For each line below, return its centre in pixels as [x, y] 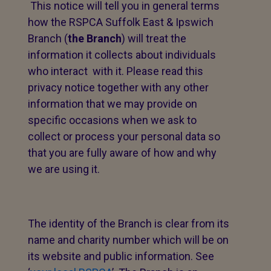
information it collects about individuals [122, 55]
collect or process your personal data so [124, 136]
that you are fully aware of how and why [122, 153]
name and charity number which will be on [128, 240]
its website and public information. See [121, 256]
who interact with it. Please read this [116, 71]
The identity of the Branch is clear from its [129, 224]
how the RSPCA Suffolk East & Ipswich [121, 22]
